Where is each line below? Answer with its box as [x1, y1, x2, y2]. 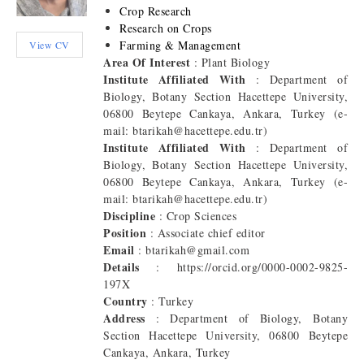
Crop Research [119, 3, 192, 19]
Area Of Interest [103, 54, 190, 71]
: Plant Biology [190, 54, 270, 71]
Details [103, 258, 140, 276]
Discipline [103, 207, 155, 225]
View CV [29, 37, 70, 51]
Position [103, 224, 146, 242]
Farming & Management [119, 37, 240, 54]
